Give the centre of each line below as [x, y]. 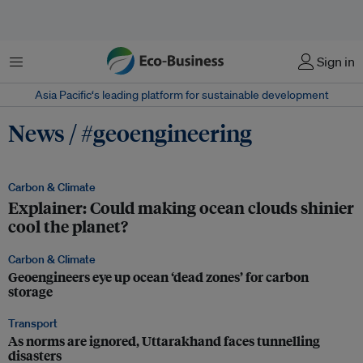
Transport [33, 323]
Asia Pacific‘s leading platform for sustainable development [181, 95]
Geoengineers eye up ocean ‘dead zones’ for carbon [158, 277]
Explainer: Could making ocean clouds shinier [181, 207]
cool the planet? [68, 226]
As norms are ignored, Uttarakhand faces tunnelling [164, 341]
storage [30, 291]
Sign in [336, 62]
